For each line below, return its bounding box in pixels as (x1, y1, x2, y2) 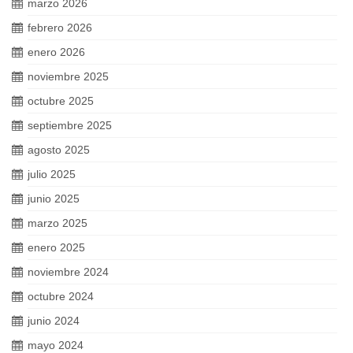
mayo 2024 (28, 339, 84, 351)
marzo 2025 (28, 217, 87, 229)
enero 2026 (28, 46, 85, 58)
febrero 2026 (28, 21, 92, 34)
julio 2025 (28, 168, 76, 180)
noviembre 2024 (28, 266, 109, 278)
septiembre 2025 (28, 119, 112, 132)
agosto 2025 (28, 143, 90, 156)
